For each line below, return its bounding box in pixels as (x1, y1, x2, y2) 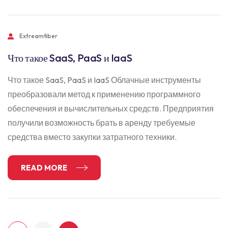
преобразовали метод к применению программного (8, 89, 201, 99)
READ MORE (21, 162, 69, 173)
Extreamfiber (19, 32, 58, 40)
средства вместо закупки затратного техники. (8, 132, 177, 142)
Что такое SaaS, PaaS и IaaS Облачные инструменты (8, 75, 201, 85)
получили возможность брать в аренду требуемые (8, 118, 195, 128)
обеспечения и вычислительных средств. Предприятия (8, 103, 214, 113)
